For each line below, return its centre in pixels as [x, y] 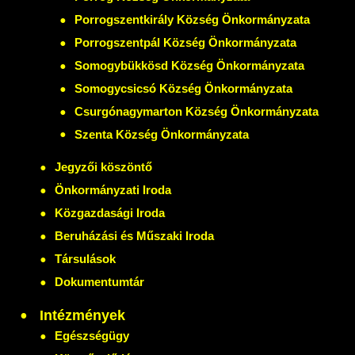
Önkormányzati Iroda [113, 190]
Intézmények [80, 316]
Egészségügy [92, 336]
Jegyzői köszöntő [103, 167]
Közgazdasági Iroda [110, 213]
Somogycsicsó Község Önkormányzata [183, 88]
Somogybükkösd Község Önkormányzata [189, 65]
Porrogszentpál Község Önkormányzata [185, 42]
